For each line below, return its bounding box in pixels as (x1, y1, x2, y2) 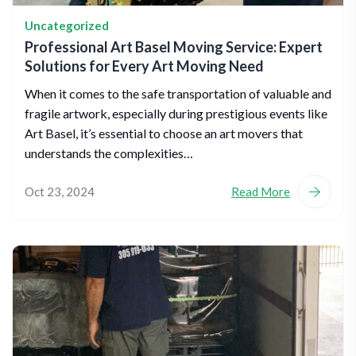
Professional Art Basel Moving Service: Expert (25, 38, 323, 56)
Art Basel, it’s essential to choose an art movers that (25, 126, 303, 141)
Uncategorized (25, 18, 109, 33)
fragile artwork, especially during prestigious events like (25, 106, 327, 121)
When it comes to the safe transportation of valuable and (25, 86, 331, 101)
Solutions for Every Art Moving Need (25, 57, 264, 75)
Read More (231, 184, 290, 199)
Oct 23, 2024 (25, 184, 95, 199)
